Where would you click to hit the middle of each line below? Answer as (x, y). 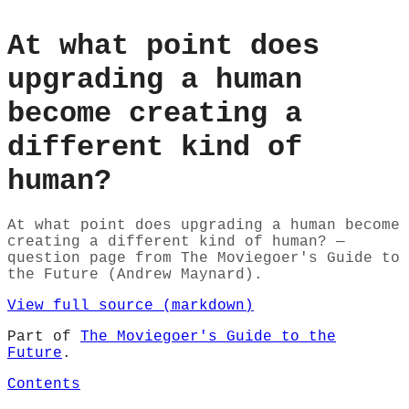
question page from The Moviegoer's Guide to (204, 259)
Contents (44, 385)
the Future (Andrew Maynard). (135, 275)
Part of (44, 337)
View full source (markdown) (131, 306)
